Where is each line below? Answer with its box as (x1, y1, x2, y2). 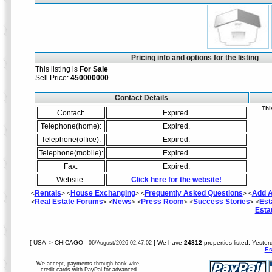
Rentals (34, 189, 61, 197)
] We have (153, 239, 184, 246)
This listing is (35, 65, 80, 73)
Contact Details (115, 93, 169, 102)
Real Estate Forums (35, 197, 104, 206)
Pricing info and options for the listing (131, 53, 259, 62)
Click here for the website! (131, 175, 222, 184)
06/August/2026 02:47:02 (88, 240, 154, 246)
